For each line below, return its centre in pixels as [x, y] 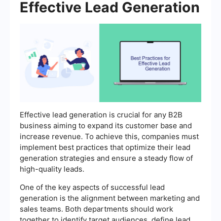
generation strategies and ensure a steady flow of [106, 158]
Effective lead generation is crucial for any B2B [101, 115]
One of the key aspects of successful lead [92, 187]
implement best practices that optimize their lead [105, 147]
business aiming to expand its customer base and [106, 126]
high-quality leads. [52, 169]
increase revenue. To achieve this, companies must [109, 137]
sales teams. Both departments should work [96, 209]
